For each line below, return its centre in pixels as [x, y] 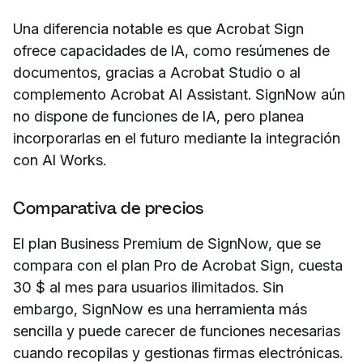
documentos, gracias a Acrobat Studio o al [157, 72]
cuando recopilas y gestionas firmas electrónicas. [178, 352]
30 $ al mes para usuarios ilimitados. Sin [148, 287]
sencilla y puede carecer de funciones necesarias [177, 331]
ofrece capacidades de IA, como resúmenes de [171, 50]
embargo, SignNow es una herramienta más [160, 309]
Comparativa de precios [109, 208]
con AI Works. [60, 160]
